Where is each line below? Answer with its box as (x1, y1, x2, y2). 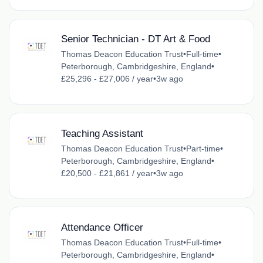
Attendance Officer (60, 221, 143, 233)
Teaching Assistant (60, 127, 143, 139)
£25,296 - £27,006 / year (60, 74, 153, 84)
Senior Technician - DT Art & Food (60, 33, 210, 45)
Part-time (186, 143, 220, 153)
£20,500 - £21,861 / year (60, 168, 153, 178)
